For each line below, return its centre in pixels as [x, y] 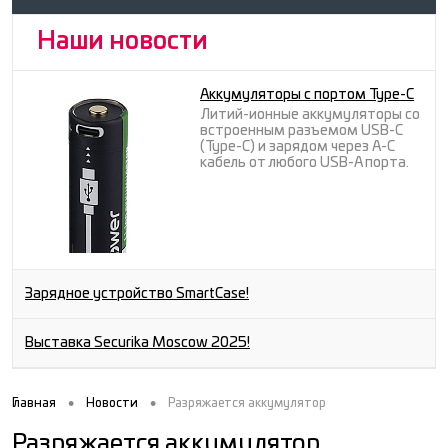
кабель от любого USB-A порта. [305, 162]
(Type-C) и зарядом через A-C [298, 146]
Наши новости [122, 41]
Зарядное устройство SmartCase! [137, 293]
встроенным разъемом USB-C [302, 130]
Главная [34, 402]
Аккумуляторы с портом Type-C [307, 94]
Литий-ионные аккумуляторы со [310, 114]
